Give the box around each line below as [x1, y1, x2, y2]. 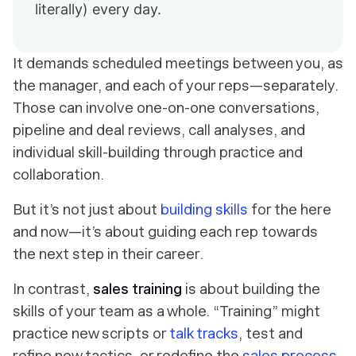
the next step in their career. [13, 246, 203, 262]
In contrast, [13, 281, 93, 297]
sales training [93, 281, 182, 297]
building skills [161, 201, 248, 218]
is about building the [182, 281, 320, 297]
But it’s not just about [13, 201, 161, 218]
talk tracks [169, 325, 238, 342]
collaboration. [13, 166, 104, 183]
